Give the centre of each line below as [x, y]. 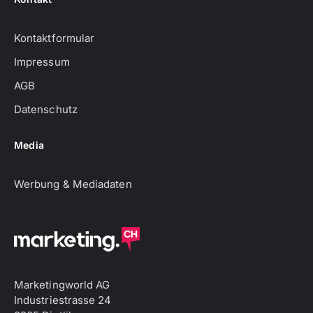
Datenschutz [46, 110]
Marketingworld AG [62, 285]
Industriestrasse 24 [63, 300]
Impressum [42, 62]
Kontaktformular [54, 38]
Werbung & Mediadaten [73, 184]
